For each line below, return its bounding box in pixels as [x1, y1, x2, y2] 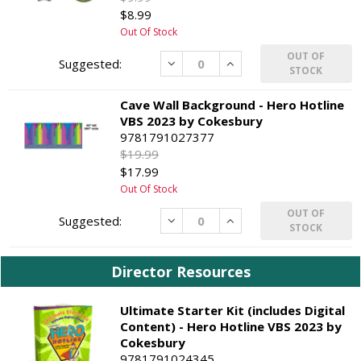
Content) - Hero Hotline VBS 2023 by [120, 317, 342, 334]
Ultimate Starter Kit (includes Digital [120, 301, 346, 318]
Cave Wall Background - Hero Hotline [120, 96, 345, 113]
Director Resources [110, 261, 251, 281]
